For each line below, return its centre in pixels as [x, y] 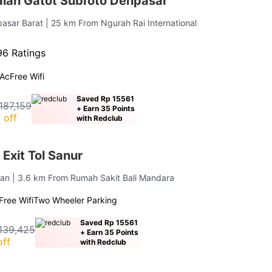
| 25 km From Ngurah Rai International [121, 22]
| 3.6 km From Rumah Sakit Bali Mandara [93, 177]
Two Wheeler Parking [76, 200]
